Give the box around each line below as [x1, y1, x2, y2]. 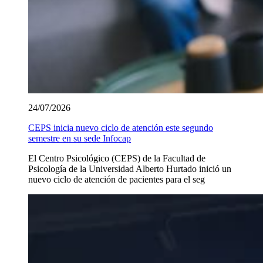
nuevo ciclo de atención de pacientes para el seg [28, 174, 205, 184]
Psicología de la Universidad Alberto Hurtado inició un [28, 163, 231, 174]
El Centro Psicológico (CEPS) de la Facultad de [28, 153, 205, 163]
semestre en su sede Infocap [28, 133, 131, 143]
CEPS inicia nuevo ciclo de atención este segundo [28, 122, 213, 133]
